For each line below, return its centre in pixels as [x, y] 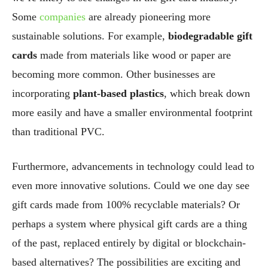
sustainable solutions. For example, [90, 36]
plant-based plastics [118, 93]
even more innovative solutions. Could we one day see [131, 185]
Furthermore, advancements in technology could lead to [133, 166]
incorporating [42, 93]
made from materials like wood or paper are [134, 55]
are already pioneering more [148, 16]
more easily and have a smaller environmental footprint [132, 112]
